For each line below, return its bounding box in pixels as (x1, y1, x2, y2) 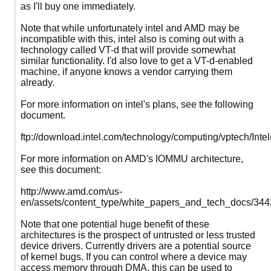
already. (21, 77, 54, 88)
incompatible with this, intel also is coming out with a (21, 34, 244, 45)
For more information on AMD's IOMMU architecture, (21, 154, 243, 165)
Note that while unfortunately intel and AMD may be (21, 23, 240, 34)
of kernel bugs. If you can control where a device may (21, 252, 247, 263)
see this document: (21, 165, 101, 175)
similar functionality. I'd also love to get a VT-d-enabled (21, 56, 253, 67)
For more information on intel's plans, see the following (21, 99, 253, 110)
